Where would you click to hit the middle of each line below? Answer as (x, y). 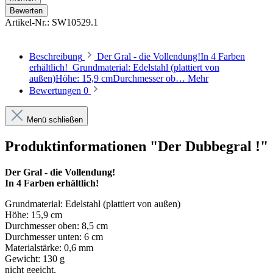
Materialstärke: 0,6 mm (49, 247)
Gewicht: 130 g (35, 258)
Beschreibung (56, 56)
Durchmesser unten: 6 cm (54, 236)
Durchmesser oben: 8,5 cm (56, 225)
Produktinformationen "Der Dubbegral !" (136, 146)
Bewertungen (56, 90)
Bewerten (26, 11)
